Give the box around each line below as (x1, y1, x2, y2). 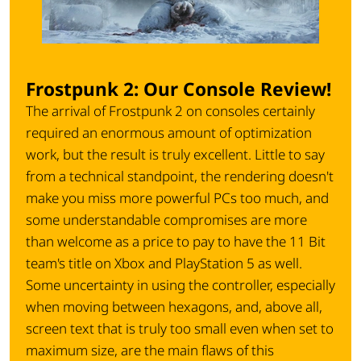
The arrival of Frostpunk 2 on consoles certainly (26, 102, 315, 121)
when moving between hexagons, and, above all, (26, 297, 322, 317)
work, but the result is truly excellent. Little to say (26, 145, 325, 164)
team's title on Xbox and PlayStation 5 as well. (26, 254, 302, 273)
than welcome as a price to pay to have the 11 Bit (26, 232, 326, 251)
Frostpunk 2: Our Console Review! (26, 77, 331, 102)
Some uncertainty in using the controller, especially (26, 276, 335, 295)
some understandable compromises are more (26, 210, 307, 230)
